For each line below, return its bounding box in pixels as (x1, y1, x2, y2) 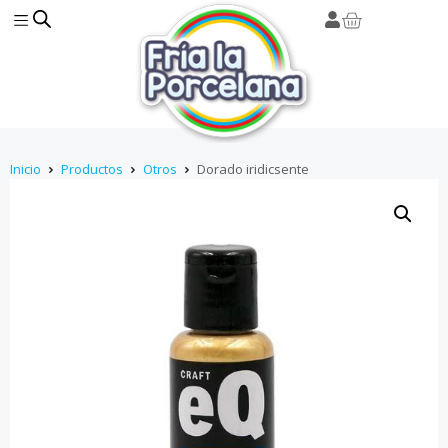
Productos (61, 159, 123, 178)
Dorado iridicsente (197, 159, 309, 178)
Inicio (10, 159, 41, 178)
